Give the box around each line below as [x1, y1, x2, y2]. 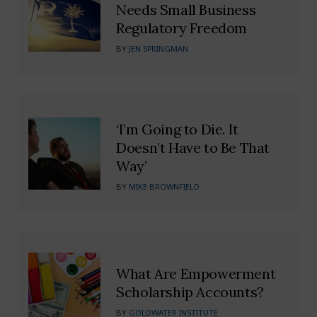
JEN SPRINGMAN [129, 42, 189, 54]
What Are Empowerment [116, 265, 276, 283]
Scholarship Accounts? [116, 283, 264, 301]
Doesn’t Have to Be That [116, 139, 270, 157]
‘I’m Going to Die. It [116, 120, 238, 139]
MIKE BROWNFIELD [129, 181, 200, 192]
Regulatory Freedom [116, 18, 248, 37]
